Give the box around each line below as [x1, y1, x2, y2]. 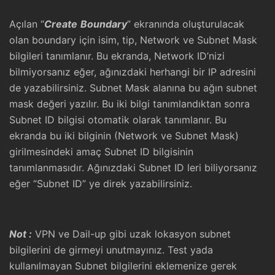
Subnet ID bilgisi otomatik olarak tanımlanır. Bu [9, 114, 227, 126]
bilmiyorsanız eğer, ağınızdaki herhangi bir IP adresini [9, 66, 256, 78]
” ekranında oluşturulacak [127, 18, 244, 30]
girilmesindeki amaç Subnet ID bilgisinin [9, 145, 193, 158]
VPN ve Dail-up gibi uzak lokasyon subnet [32, 228, 231, 240]
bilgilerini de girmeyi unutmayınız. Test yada [9, 244, 213, 256]
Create [44, 18, 77, 30]
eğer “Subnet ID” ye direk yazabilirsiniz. [9, 177, 192, 190]
